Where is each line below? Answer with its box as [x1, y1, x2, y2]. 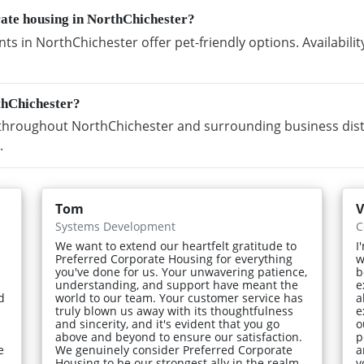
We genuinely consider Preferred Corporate [55, 341, 293, 357]
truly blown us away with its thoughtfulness [55, 302, 294, 318]
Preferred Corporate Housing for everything [55, 250, 293, 266]
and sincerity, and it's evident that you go [55, 315, 280, 331]
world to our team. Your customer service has [55, 289, 304, 305]
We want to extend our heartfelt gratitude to [55, 237, 297, 253]
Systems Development [55, 218, 176, 234]
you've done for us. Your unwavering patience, [55, 263, 308, 279]
